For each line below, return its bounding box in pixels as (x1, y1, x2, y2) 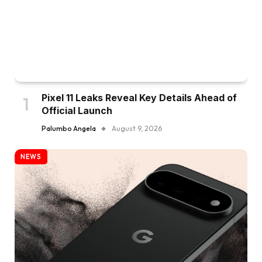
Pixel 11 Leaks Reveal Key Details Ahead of (42, 92, 237, 104)
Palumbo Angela (42, 124, 96, 133)
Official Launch (42, 105, 112, 117)
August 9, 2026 (112, 124, 162, 133)
